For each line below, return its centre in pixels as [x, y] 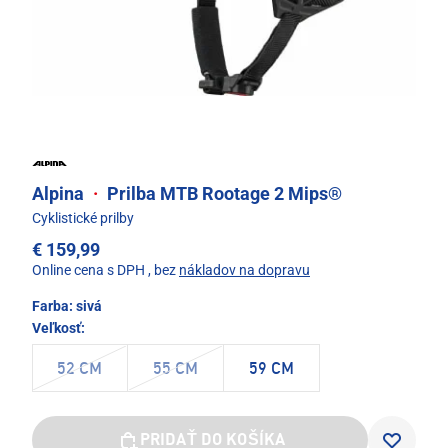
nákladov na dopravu [244, 269]
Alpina [60, 193]
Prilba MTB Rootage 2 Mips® [222, 193]
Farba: [54, 305]
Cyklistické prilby [83, 217]
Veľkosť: [58, 327]
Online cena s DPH [88, 269]
